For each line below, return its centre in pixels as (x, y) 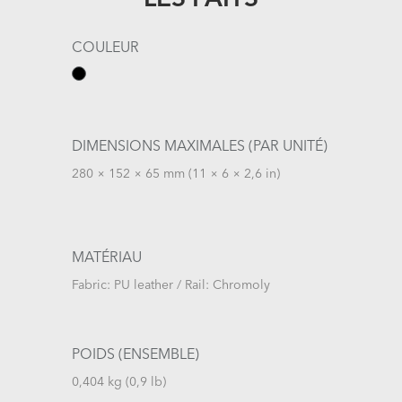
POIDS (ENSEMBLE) (135, 355)
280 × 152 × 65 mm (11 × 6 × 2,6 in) (176, 174)
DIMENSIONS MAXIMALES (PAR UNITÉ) (200, 147)
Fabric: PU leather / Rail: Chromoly (171, 285)
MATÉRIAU (107, 258)
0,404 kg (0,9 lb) (119, 382)
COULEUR (105, 48)
